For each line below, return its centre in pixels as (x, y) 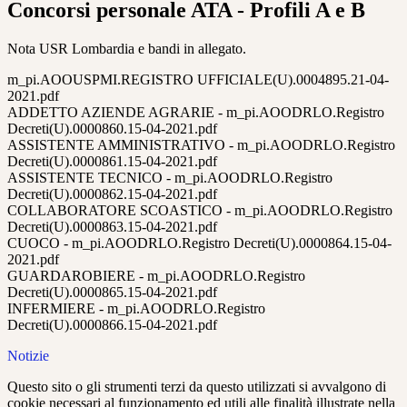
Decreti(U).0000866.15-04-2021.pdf (112, 325)
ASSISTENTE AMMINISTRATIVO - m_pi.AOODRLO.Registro (201, 145)
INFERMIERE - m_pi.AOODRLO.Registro (136, 309)
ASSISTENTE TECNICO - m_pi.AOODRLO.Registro (170, 178)
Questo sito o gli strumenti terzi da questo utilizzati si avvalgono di (197, 387)
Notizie (28, 356)
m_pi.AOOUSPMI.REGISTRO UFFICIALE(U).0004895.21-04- (198, 80)
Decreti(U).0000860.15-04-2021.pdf (112, 129)
